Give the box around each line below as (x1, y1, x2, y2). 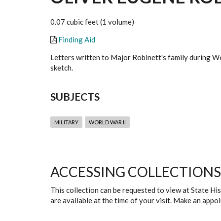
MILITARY (54, 119, 78, 126)
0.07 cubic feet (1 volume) (50, 17, 134, 27)
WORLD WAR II (89, 119, 126, 126)
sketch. (50, 63, 73, 73)
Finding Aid (58, 35, 95, 44)
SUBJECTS (50, 90, 100, 103)
